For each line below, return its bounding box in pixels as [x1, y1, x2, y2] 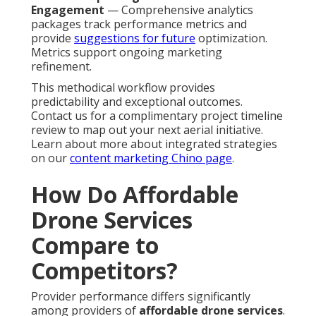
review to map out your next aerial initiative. [31, 122, 263, 138]
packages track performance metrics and [31, 16, 247, 32]
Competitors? [31, 255, 178, 286]
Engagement [31, 2, 104, 18]
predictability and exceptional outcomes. [31, 94, 243, 110]
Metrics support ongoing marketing [31, 44, 222, 61]
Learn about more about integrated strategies [31, 136, 277, 152]
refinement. [31, 59, 92, 75]
